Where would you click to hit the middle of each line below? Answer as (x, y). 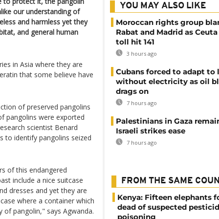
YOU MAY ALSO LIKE (163, 6)
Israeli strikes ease (151, 131)
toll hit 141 (135, 42)
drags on (132, 91)
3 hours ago (141, 54)
